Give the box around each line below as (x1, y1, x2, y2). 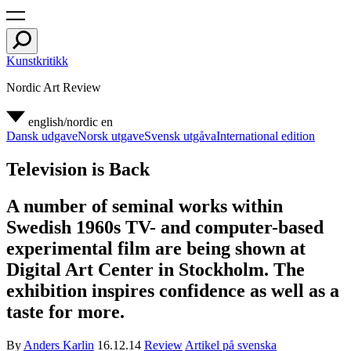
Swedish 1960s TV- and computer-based (6, 216, 324, 237)
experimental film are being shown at (6, 237, 306, 259)
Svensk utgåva (144, 129, 216, 143)
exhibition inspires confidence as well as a (6, 280, 339, 301)
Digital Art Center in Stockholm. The (6, 259, 305, 280)
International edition (216, 129, 315, 143)
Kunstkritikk (6, 54, 68, 67)
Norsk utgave (78, 129, 144, 143)
